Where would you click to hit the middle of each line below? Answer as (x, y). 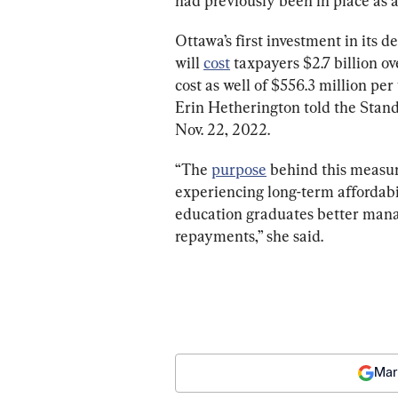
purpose (239, 169)
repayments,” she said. (249, 235)
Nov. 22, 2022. (223, 129)
